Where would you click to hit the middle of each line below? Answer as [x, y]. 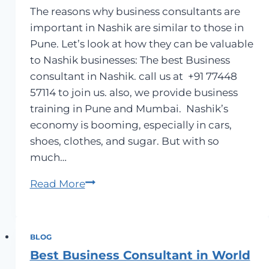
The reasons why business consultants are [135, 12]
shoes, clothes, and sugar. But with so [124, 141]
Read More [57, 184]
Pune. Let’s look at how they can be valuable [141, 44]
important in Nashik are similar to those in [137, 28]
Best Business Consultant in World [140, 255]
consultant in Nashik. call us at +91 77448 [133, 77]
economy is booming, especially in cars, [131, 125]
